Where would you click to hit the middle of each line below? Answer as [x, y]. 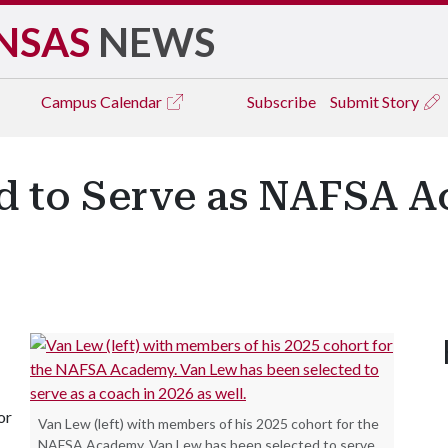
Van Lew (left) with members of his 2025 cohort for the [208, 423]
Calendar [132, 101]
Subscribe [281, 101]
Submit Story [376, 101]
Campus [70, 101]
